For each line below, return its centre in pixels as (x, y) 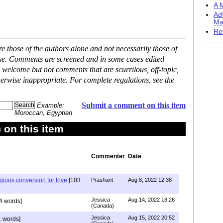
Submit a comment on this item (134, 105)
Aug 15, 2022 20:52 (151, 218)
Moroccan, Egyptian (43, 113)
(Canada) (103, 206)
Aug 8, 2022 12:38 (150, 180)
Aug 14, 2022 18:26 (151, 200)
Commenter (108, 156)
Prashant (102, 180)
